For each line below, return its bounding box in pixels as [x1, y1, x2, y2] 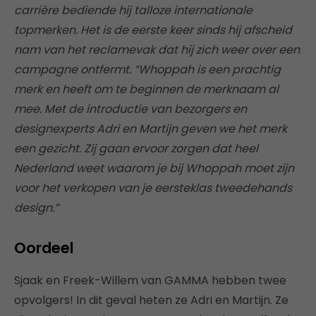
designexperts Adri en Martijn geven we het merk [14, 121, 287, 138]
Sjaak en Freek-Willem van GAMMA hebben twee [14, 272, 286, 289]
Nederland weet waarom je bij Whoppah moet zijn [14, 160, 294, 177]
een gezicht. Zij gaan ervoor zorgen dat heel [14, 140, 258, 157]
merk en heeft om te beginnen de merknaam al [14, 81, 279, 98]
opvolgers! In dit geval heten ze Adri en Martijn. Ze [14, 292, 288, 309]
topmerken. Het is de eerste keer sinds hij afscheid [14, 22, 292, 39]
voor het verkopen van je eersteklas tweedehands [14, 180, 292, 197]
